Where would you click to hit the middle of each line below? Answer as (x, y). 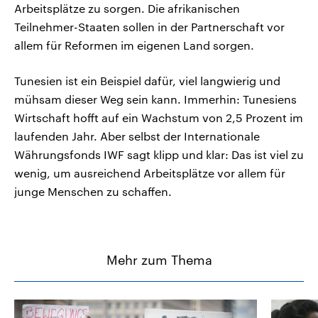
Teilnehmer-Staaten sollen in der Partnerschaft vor (149, 27)
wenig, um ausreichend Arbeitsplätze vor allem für (150, 173)
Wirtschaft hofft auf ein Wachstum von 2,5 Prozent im (159, 118)
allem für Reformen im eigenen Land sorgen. (134, 45)
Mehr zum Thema (159, 260)
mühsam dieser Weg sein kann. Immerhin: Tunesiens (155, 99)
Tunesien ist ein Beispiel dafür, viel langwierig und (147, 81)
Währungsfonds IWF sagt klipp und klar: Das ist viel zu (159, 155)
